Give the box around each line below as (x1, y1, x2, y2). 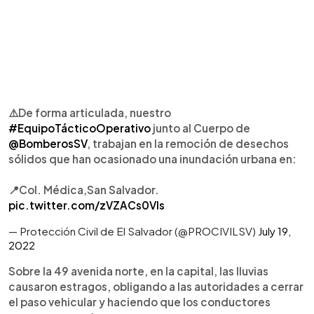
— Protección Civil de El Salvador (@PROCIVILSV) (8, 224, 258, 238)
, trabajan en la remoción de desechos (87, 137, 289, 150)
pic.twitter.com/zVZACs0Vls (8, 198, 165, 212)
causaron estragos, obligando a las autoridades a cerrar (8, 280, 303, 293)
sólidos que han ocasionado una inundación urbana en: (8, 152, 296, 165)
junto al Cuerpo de (151, 121, 250, 135)
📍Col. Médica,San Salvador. (8, 183, 159, 196)
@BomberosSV (8, 137, 87, 150)
